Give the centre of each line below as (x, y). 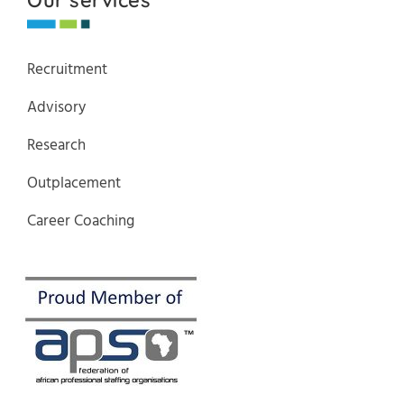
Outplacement (74, 183)
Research (56, 145)
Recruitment (67, 69)
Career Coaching (81, 221)
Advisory (56, 107)
